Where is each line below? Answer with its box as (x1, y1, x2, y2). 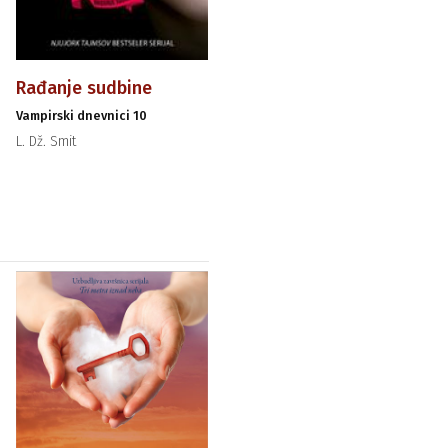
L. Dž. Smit (15, 132, 76, 150)
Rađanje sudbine (15, 76, 152, 99)
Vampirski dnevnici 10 (15, 107, 147, 123)
